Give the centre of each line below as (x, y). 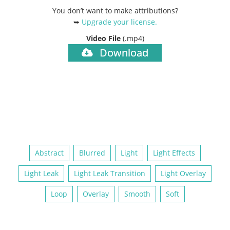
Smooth (137, 194)
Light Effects (174, 152)
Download (123, 52)
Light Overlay (183, 173)
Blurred (92, 152)
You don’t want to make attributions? (115, 10)
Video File (104, 38)
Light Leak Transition (110, 173)
